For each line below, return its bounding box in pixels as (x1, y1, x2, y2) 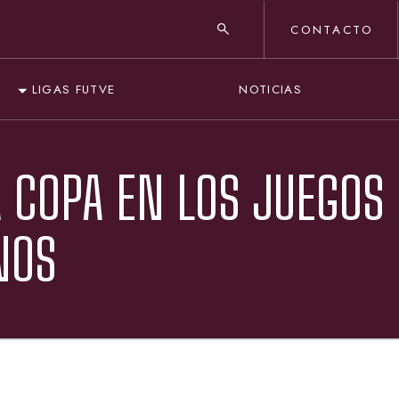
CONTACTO (290, 21, 373, 39)
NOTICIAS (239, 80, 303, 98)
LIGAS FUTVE (31, 81, 116, 99)
